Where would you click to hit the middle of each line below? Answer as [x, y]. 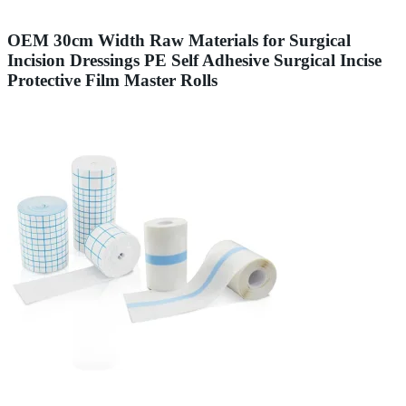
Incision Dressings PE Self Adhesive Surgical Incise [194, 60]
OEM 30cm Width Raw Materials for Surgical [179, 40]
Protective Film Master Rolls [112, 80]
